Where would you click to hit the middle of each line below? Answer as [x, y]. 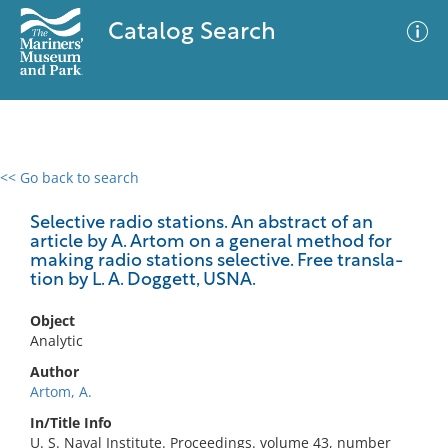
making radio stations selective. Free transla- [216, 261]
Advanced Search [296, 195]
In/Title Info [71, 422]
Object [52, 320]
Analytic [56, 340]
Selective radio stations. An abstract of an [201, 223]
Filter [403, 196]
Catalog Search [191, 33]
